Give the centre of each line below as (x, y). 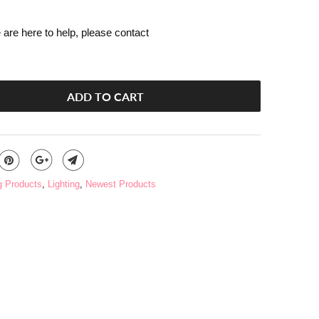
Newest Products (121, 184)
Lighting (64, 184)
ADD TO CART (105, 96)
